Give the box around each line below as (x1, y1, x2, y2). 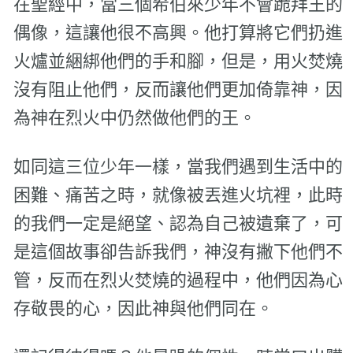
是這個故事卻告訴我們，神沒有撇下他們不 (13, 241, 343, 262)
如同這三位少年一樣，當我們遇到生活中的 (13, 156, 343, 176)
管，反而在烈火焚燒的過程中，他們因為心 (13, 269, 343, 290)
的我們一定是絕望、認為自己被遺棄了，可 (13, 213, 343, 233)
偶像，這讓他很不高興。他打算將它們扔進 (13, 22, 343, 43)
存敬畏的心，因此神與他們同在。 (13, 298, 273, 318)
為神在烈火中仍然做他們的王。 (13, 107, 256, 128)
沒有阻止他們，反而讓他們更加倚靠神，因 (13, 79, 343, 99)
